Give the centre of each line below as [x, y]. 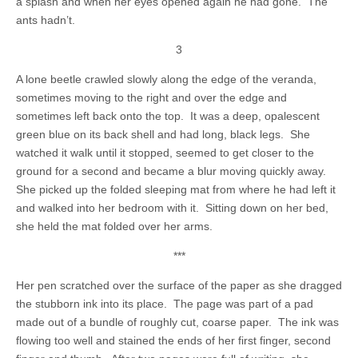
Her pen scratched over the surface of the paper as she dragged [179, 285]
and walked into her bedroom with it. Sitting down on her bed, [172, 208]
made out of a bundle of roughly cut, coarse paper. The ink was [177, 322]
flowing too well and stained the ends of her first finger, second [173, 340]
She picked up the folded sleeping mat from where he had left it [176, 189]
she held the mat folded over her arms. [114, 226]
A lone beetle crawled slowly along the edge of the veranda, [166, 79]
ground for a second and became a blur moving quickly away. [173, 171]
